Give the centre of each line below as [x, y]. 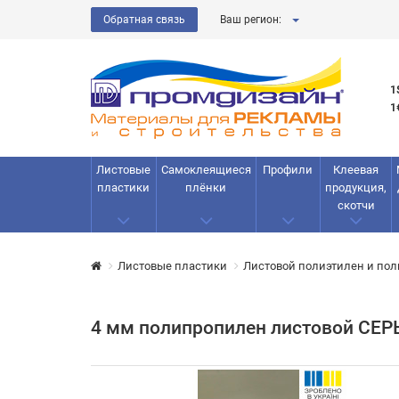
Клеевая [356, 170]
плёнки [206, 187]
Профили [288, 170]
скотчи [356, 205]
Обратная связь [144, 19]
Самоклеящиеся [206, 170]
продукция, [356, 187]
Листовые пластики [172, 266]
